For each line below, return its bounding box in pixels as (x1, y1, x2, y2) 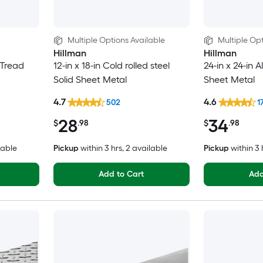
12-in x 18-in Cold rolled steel (53, 60, 170, 72)
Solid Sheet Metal (53, 74, 127, 86)
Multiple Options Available (67, 35, 165, 46)
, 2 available (122, 143, 167, 153)
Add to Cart (98, 168, 144, 179)
